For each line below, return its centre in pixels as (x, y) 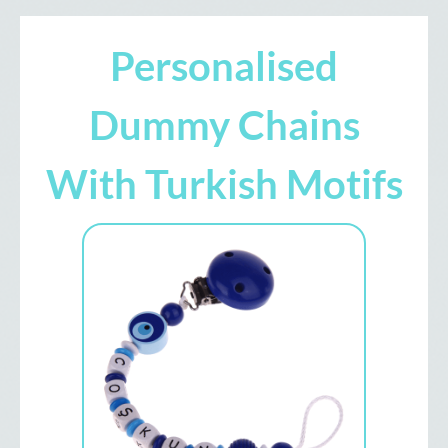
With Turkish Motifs (224, 184)
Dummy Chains (224, 125)
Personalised (224, 66)
